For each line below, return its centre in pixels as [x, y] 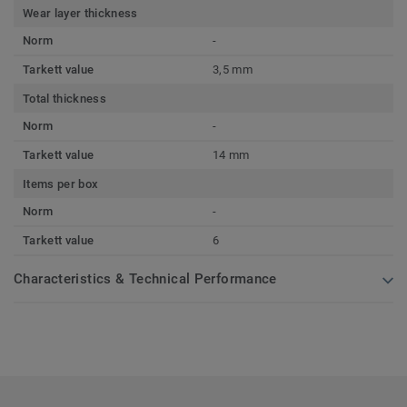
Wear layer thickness [80, 14]
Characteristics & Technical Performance [145, 279]
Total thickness [65, 99]
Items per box [61, 184]
